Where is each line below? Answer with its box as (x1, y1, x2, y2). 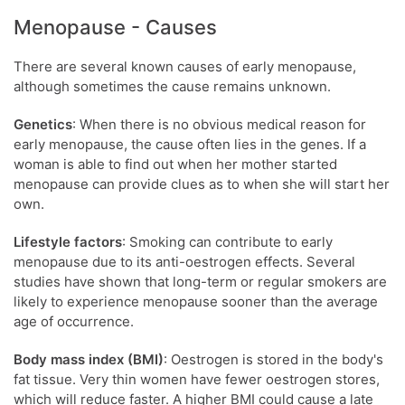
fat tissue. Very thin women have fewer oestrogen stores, (14, 371, 380, 388)
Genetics (14, 116, 72, 133)
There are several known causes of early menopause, (14, 58, 356, 75)
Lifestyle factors (14, 233, 122, 250)
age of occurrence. (14, 313, 134, 330)
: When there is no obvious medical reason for (72, 116, 366, 133)
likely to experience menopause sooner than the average (14, 293, 378, 310)
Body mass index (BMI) (14, 351, 164, 368)
